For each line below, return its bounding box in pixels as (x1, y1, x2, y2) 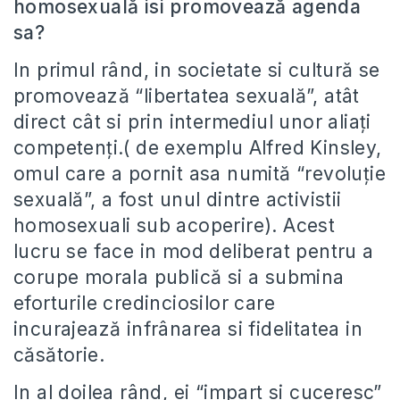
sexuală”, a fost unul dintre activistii (13, 188, 342, 211)
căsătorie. (13, 344, 104, 366)
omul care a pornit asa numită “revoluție (13, 162, 386, 185)
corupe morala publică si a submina (13, 266, 345, 288)
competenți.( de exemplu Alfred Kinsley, (13, 137, 382, 159)
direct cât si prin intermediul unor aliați (13, 111, 371, 133)
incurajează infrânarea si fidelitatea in (13, 318, 362, 340)
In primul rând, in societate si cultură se (13, 59, 380, 81)
